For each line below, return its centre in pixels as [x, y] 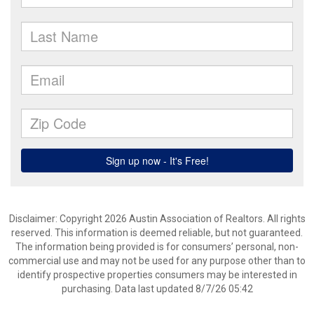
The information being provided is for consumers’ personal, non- [157, 247]
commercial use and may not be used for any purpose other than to [157, 261]
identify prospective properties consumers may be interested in [157, 275]
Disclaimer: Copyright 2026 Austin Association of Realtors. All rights [157, 219]
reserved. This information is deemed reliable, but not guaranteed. [157, 233]
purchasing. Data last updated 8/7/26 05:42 [157, 289]
